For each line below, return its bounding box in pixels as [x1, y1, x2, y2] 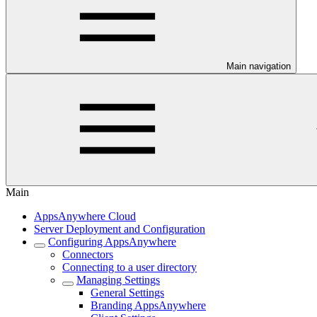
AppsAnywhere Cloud [34, 209, 136, 222]
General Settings [91, 286, 164, 299]
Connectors [62, 248, 113, 260]
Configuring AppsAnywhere [48, 235, 176, 248]
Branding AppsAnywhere [91, 299, 206, 311]
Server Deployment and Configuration [34, 222, 205, 235]
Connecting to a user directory [62, 260, 197, 273]
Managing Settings [76, 273, 160, 286]
